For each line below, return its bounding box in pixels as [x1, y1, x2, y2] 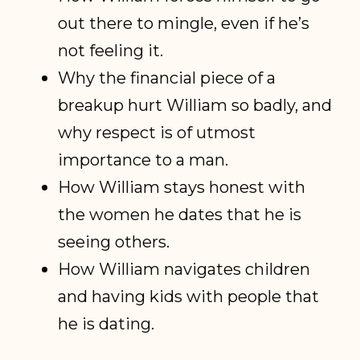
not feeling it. [58, 40, 168, 61]
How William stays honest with [58, 177, 306, 198]
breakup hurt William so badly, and [58, 95, 333, 116]
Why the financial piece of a [58, 67, 276, 88]
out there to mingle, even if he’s [58, 13, 310, 34]
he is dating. [58, 313, 159, 334]
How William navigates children [58, 259, 311, 280]
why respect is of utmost [58, 122, 256, 143]
